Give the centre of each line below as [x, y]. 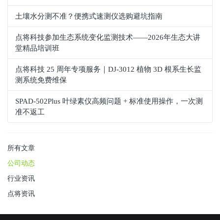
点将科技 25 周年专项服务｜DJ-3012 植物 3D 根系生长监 [108, 69]
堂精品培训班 [37, 48]
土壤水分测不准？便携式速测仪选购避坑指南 [89, 16]
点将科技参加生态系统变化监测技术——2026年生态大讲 [108, 37]
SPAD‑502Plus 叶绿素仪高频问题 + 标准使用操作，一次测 [109, 101]
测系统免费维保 [41, 80]
